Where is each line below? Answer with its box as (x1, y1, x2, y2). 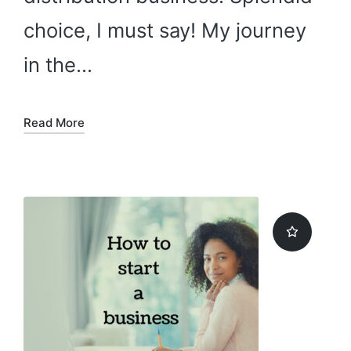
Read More (24, 115, 85, 131)
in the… (24, 52, 92, 78)
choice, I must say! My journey (24, 18, 306, 43)
